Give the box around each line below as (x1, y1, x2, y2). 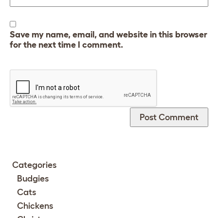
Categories (12, 160, 56, 170)
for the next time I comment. (10, 39, 123, 50)
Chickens (17, 200, 53, 211)
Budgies (17, 173, 49, 183)
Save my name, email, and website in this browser (10, 29, 207, 39)
